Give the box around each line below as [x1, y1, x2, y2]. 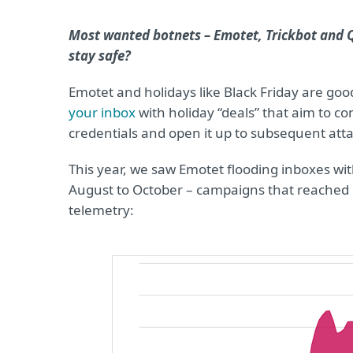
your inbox [69, 103, 136, 121]
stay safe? [69, 46, 131, 65]
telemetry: [69, 201, 134, 219]
